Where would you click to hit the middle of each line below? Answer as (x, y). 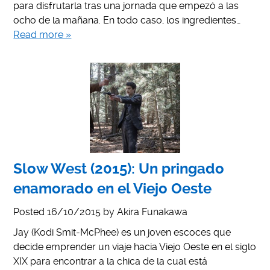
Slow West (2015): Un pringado (119, 168)
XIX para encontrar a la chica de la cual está (111, 261)
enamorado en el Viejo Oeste (113, 188)
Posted (30, 212)
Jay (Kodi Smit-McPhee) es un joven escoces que (122, 232)
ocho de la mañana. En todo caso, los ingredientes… (127, 20)
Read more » (42, 34)
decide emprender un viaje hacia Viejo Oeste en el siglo (135, 246)
